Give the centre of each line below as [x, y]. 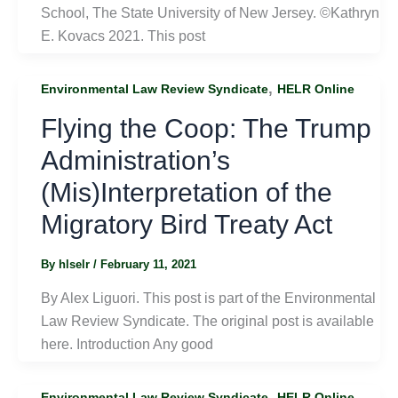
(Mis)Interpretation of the [186, 193]
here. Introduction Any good [127, 344]
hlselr [76, 265]
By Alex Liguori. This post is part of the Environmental [208, 298]
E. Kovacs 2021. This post [123, 36]
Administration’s [135, 161]
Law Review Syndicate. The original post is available [207, 321]
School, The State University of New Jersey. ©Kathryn [210, 13]
